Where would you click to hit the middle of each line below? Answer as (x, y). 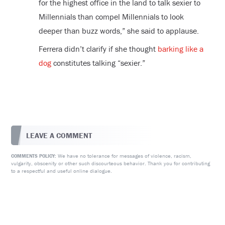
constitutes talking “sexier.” (98, 63)
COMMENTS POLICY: (34, 156)
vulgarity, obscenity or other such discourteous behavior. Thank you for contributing (111, 163)
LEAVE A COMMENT (59, 136)
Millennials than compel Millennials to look (111, 16)
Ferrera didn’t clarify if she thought (98, 48)
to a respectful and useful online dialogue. (62, 171)
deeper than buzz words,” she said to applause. (119, 30)
